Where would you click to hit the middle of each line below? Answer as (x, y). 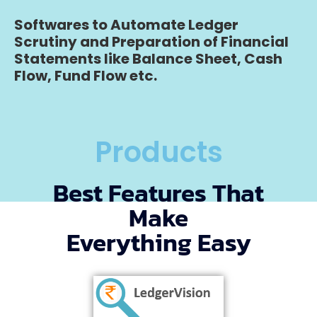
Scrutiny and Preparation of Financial (151, 42)
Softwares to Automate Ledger (126, 25)
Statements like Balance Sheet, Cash (148, 59)
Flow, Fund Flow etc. (86, 76)
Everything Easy (158, 242)
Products (158, 152)
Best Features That (158, 193)
